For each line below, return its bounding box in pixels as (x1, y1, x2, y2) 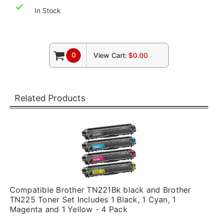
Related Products (14, 93, 85, 103)
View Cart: (93, 51, 127, 59)
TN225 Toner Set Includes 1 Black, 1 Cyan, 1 (9, 195, 176, 204)
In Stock (35, 6, 61, 15)
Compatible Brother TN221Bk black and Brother (9, 185, 191, 195)
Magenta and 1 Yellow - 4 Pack (9, 204, 127, 214)
